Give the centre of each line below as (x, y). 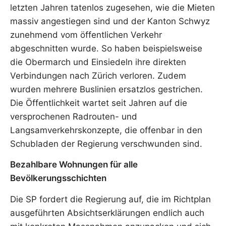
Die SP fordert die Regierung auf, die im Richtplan (110, 199)
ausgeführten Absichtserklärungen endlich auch (107, 213)
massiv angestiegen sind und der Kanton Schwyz (110, 21)
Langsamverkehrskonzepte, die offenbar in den (106, 130)
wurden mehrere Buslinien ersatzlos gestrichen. (106, 89)
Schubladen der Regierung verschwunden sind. (106, 144)
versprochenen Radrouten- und (74, 116)
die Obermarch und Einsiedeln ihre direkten (98, 62)
